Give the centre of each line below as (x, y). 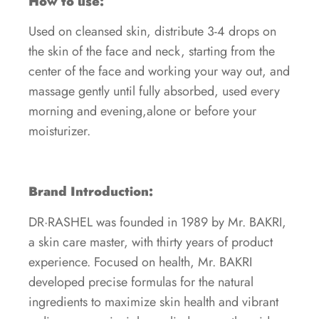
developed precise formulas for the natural (141, 282)
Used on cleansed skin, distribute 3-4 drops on (152, 32)
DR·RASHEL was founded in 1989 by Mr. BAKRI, (157, 222)
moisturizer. (59, 131)
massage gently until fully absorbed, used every (154, 91)
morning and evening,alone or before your (142, 111)
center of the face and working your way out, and (159, 72)
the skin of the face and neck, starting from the (152, 52)
